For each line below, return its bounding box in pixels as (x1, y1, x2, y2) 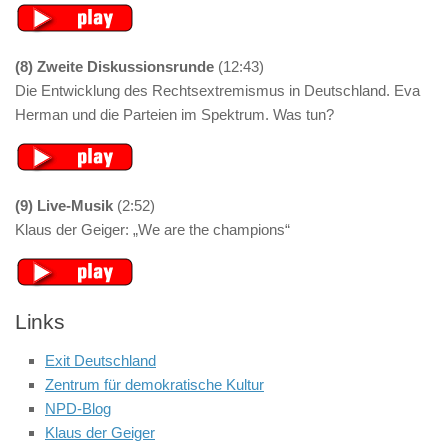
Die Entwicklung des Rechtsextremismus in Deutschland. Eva (15, 82, 420, 99)
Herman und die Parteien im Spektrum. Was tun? (15, 106, 334, 123)
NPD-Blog (45, 400, 111, 417)
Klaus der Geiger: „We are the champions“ (15, 221, 290, 238)
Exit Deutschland (45, 352, 156, 369)
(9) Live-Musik (15, 197, 113, 214)
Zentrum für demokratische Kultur (45, 376, 264, 393)
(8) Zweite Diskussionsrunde (15, 58, 214, 75)
